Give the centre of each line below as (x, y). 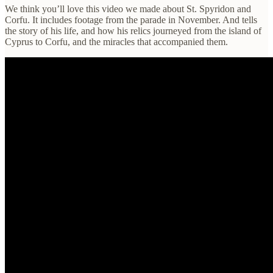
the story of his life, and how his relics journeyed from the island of (133, 30)
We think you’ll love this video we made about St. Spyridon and (128, 9)
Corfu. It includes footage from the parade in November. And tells (131, 19)
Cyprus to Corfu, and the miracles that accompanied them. (116, 41)
